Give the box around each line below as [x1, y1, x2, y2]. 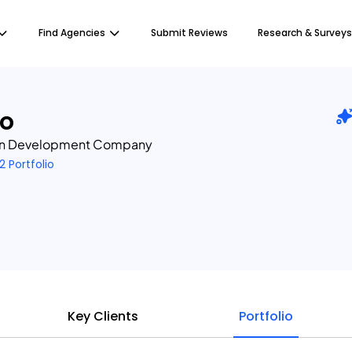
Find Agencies [38, 26, 105, 39]
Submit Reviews [151, 26, 228, 39]
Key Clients [68, 307, 138, 325]
